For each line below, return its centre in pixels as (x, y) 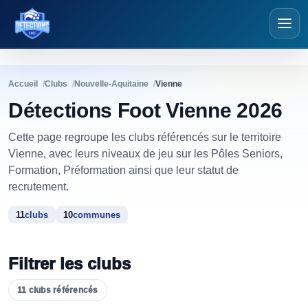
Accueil (23, 84)
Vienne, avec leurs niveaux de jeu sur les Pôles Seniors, (145, 154)
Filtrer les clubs (69, 264)
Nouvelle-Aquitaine (111, 84)
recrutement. (38, 187)
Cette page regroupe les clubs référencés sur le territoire (145, 137)
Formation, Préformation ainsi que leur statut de (123, 170)
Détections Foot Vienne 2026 (145, 110)
